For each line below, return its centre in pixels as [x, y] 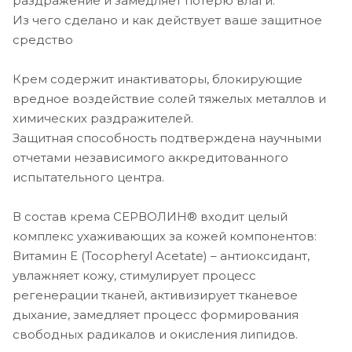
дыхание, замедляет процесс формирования [156, 314]
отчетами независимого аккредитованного [150, 157]
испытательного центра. [88, 177]
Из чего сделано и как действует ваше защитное [167, 20]
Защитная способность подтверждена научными [167, 137]
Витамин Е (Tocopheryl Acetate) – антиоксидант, [161, 255]
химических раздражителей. [103, 118]
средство [43, 39]
